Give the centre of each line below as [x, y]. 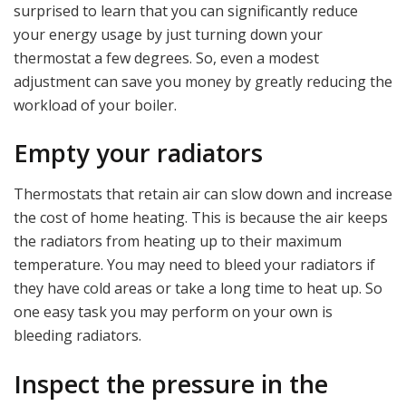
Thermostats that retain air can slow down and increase [203, 193]
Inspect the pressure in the [171, 383]
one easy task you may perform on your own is [173, 311]
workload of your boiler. [95, 105]
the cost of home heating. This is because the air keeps [201, 217]
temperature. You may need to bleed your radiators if [194, 264]
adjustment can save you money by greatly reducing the [203, 81]
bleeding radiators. [77, 335]
